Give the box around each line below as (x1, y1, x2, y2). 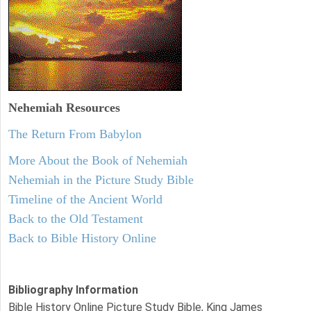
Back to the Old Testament (8, 211, 143, 226)
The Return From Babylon (8, 126, 142, 141)
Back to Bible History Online (8, 230, 156, 245)
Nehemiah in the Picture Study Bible (8, 172, 194, 187)
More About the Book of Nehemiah (8, 153, 187, 167)
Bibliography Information (8, 283, 138, 296)
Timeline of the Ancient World (8, 192, 162, 206)
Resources (62, 100, 120, 115)
